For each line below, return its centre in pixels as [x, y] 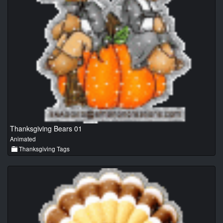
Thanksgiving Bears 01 [46, 129]
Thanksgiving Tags [44, 149]
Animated [23, 139]
